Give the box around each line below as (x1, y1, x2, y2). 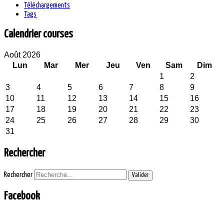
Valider (132, 171, 148, 178)
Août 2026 (4, 50, 40, 59)
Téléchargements (24, 1, 70, 9)
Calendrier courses (4, 28, 73, 40)
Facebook (4, 190, 40, 202)
